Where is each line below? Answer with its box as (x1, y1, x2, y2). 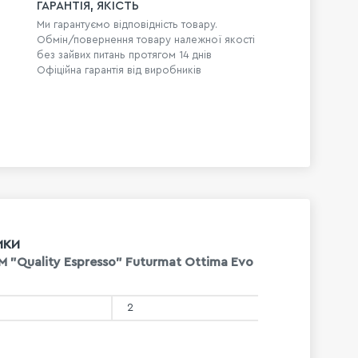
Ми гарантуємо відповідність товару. (37, 19, 218, 30)
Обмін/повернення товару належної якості (37, 34, 256, 46)
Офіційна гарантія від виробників (37, 65, 202, 76)
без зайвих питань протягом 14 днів (37, 50, 213, 61)
